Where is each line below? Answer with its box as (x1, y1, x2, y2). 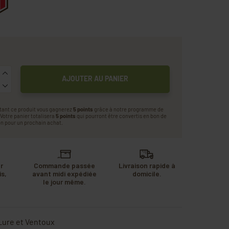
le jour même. (42, 177, 86, 186)
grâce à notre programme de (93, 105, 164, 112)
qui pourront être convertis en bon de (75, 112, 167, 119)
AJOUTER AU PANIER (61, 74, 128, 83)
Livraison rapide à (118, 161, 175, 170)
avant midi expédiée (32, 169, 97, 178)
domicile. (132, 169, 162, 178)
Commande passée (33, 161, 95, 170)
